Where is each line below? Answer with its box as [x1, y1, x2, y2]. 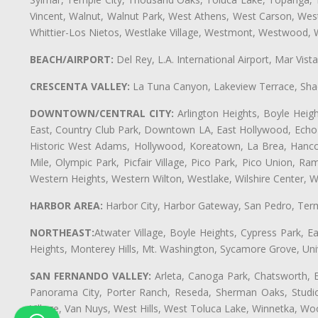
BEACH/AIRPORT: [30, 53, 114, 67]
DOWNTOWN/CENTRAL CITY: [30, 106, 174, 121]
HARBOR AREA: [30, 199, 103, 213]
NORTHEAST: [30, 226, 94, 240]
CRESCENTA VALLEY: [30, 79, 130, 94]
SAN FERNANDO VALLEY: [30, 269, 151, 283]
